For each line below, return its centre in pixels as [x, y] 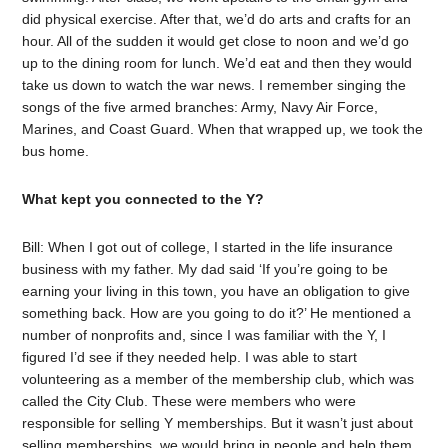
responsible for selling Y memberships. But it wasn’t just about [218, 422]
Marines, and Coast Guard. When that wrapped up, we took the [223, 128]
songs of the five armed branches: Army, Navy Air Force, [200, 106]
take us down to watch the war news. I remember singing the [214, 84]
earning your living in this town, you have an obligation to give [216, 290]
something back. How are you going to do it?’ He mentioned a [217, 312]
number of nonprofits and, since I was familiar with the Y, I [204, 334]
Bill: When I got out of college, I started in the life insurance [208, 246]
